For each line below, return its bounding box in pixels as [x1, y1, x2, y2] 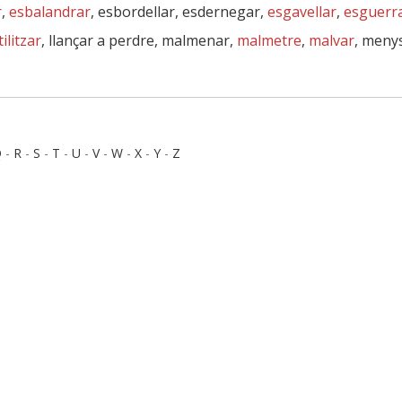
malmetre [237, 31, 301, 50]
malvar [309, 31, 354, 50]
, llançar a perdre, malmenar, [41, 31, 237, 50]
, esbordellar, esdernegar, [91, 2, 267, 22]
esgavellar [267, 2, 336, 22]
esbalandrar [9, 2, 91, 22]
